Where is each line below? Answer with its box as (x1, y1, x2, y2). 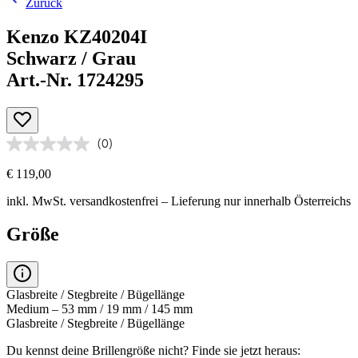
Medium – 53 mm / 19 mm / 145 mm (6, 302, 193, 316)
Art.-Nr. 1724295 (6, 69, 144, 90)
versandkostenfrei (70, 193, 158, 208)
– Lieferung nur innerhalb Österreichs (158, 193, 351, 208)
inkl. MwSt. (6, 193, 70, 208)
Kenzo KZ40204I (6, 26, 147, 47)
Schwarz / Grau (6, 47, 136, 69)
